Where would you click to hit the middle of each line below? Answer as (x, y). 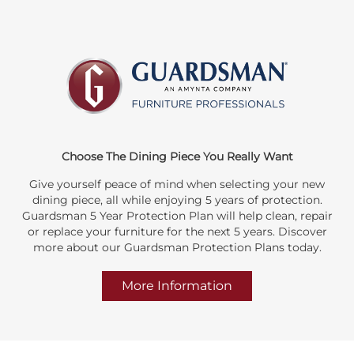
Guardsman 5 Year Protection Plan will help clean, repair (177, 215)
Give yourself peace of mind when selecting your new (177, 184)
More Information (177, 285)
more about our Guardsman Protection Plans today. (177, 247)
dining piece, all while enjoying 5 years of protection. (177, 200)
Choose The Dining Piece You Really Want (177, 156)
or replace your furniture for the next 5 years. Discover (177, 231)
